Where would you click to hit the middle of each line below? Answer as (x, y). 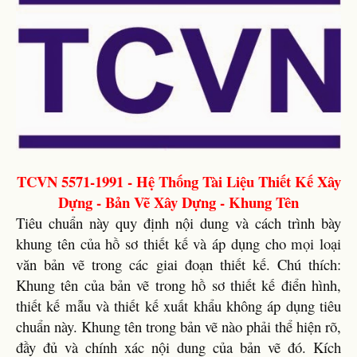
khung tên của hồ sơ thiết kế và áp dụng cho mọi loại (178, 243)
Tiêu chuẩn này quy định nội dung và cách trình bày (178, 222)
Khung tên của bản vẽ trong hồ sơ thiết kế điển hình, (178, 284)
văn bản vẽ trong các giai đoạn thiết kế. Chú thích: (178, 264)
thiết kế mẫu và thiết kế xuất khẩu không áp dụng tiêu (178, 305)
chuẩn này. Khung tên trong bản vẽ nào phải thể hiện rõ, (178, 326)
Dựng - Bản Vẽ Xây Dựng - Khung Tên (178, 202)
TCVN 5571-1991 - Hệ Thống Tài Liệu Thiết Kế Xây (178, 181)
